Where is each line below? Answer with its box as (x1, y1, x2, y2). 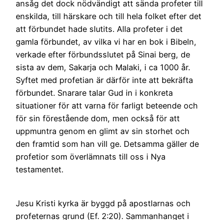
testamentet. (16, 165, 63, 175)
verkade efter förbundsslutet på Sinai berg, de (16, 50, 190, 60)
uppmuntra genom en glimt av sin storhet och (16, 126, 190, 137)
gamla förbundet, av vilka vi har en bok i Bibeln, (16, 37, 196, 47)
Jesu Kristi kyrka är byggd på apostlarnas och (16, 198, 191, 208)
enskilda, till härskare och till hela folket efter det (16, 11, 201, 22)
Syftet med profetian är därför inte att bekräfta (16, 75, 193, 85)
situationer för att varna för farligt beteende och (16, 101, 198, 111)
